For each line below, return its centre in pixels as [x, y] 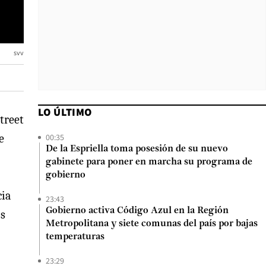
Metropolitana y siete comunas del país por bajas [152, 224]
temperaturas [75, 237]
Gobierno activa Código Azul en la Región [137, 211]
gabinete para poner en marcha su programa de [149, 162]
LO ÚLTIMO [65, 112]
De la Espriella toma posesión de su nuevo [137, 149]
